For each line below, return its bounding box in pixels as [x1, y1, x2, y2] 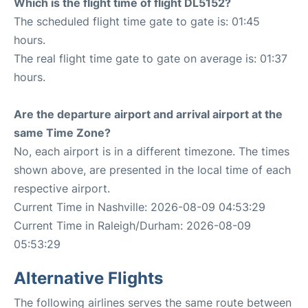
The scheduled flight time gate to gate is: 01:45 [14, 14, 260, 28]
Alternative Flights [14, 268, 163, 288]
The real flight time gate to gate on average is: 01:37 [14, 52, 287, 65]
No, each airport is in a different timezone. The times [14, 144, 289, 158]
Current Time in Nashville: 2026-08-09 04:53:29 [14, 200, 265, 214]
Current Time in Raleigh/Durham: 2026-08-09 [14, 219, 251, 232]
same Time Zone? [14, 126, 111, 140]
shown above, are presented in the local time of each [14, 163, 291, 177]
